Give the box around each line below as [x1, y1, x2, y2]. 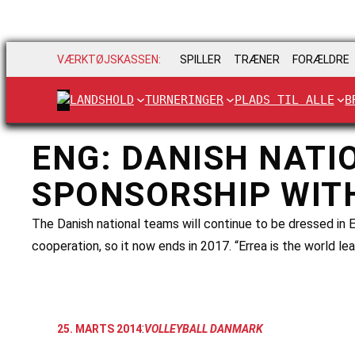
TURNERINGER [144, 92, 223, 107]
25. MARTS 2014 [57, 322, 142, 335]
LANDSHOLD [70, 92, 134, 107]
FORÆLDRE [292, 53, 349, 67]
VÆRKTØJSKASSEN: [57, 53, 161, 67]
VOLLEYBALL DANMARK [144, 322, 263, 335]
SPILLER [180, 53, 221, 67]
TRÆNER [234, 53, 280, 67]
